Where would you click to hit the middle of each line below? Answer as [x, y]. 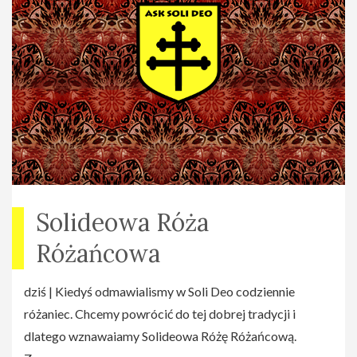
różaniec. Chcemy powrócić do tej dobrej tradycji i [160, 314]
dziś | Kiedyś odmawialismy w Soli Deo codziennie [159, 292]
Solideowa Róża [122, 223]
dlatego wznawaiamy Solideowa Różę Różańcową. [160, 336]
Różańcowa [98, 254]
